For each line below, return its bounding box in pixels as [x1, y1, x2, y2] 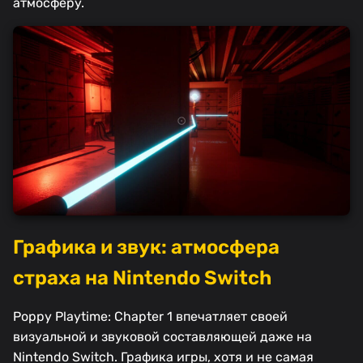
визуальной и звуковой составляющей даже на [13, 329, 312, 345]
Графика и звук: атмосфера [13, 236, 280, 259]
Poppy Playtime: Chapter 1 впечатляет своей [13, 309, 288, 325]
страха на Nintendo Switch [13, 267, 271, 290]
